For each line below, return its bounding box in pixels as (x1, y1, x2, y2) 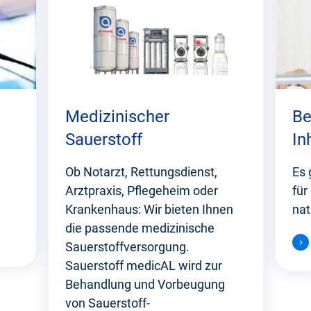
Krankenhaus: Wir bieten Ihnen (65, 202, 233, 217)
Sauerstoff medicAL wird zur (65, 258, 222, 274)
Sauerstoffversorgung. (65, 239, 190, 255)
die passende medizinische (65, 221, 215, 236)
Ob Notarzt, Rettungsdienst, (65, 165, 217, 180)
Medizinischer (65, 107, 169, 127)
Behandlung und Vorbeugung (65, 277, 225, 292)
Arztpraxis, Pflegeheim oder (65, 183, 218, 199)
